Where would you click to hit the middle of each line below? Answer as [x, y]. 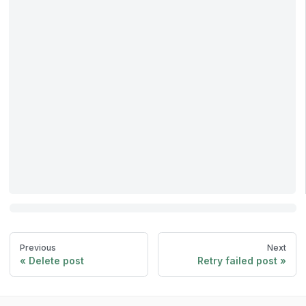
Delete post [56, 261]
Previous [38, 247]
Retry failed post [237, 261]
